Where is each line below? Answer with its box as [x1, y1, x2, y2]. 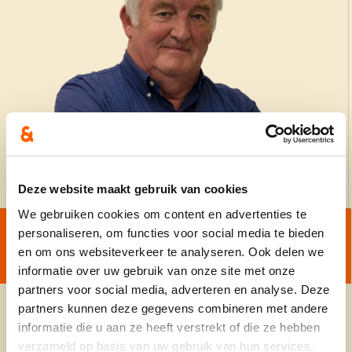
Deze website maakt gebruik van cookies [18, 182, 248, 196]
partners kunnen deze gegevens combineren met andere [18, 301, 328, 315]
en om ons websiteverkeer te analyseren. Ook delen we [18, 244, 324, 258]
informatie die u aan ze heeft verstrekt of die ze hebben [18, 320, 320, 334]
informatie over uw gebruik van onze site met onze [18, 263, 295, 277]
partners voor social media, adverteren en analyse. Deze [18, 282, 330, 296]
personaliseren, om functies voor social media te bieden [18, 225, 324, 240]
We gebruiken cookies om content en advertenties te [18, 207, 306, 221]
